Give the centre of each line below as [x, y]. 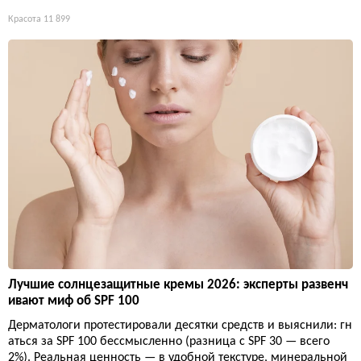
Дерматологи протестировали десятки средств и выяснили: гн [180, 326]
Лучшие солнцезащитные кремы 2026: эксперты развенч [178, 285]
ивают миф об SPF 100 [74, 301]
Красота [25, 19]
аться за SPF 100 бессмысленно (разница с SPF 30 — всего [169, 342]
